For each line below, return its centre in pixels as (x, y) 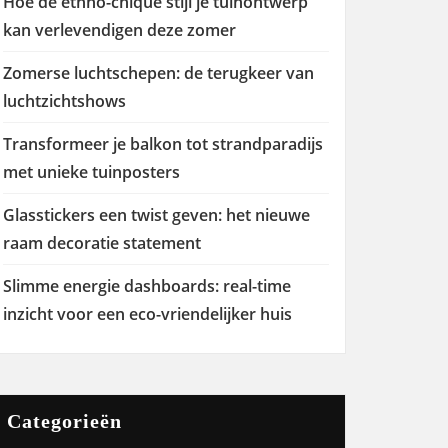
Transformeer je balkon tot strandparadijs (163, 144)
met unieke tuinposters (91, 172)
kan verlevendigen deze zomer (119, 30)
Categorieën (64, 421)
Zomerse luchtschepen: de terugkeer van (158, 73)
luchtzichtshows (64, 101)
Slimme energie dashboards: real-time (147, 286)
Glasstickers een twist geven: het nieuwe (156, 215)
